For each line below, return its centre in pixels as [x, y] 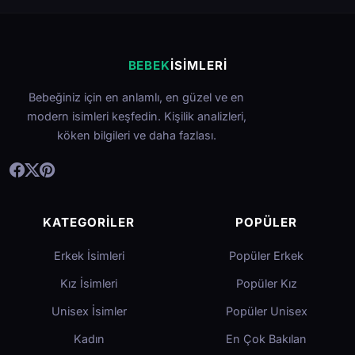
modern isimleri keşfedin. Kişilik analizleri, [136, 116]
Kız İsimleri [89, 283]
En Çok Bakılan [266, 338]
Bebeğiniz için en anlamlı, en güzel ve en [136, 97]
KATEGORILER [89, 222]
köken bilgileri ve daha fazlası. [136, 135]
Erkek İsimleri [89, 255]
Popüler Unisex [266, 311]
